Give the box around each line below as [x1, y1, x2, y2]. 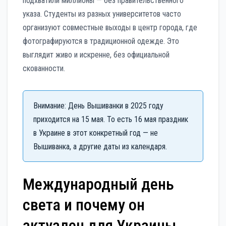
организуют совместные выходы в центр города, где [23, 23, 197, 33]
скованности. [23, 64, 65, 74]
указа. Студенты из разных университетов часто [23, 9, 181, 19]
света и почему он [23, 195, 145, 215]
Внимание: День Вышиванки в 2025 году [33, 101, 163, 111]
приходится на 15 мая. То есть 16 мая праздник [33, 115, 188, 125]
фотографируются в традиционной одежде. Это [23, 36, 179, 46]
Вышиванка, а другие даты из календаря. [33, 142, 167, 152]
